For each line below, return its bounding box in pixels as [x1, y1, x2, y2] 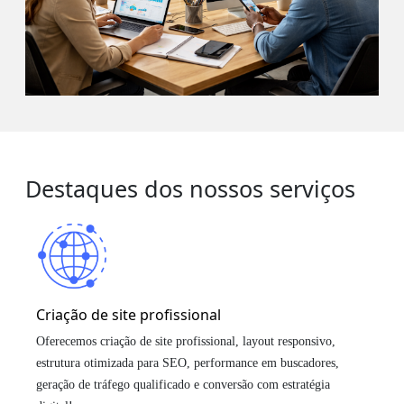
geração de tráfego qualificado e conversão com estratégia [36, 377, 330, 391]
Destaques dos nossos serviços [25, 172, 355, 204]
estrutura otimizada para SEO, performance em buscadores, [36, 355, 339, 370]
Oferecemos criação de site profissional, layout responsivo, [36, 334, 335, 348]
